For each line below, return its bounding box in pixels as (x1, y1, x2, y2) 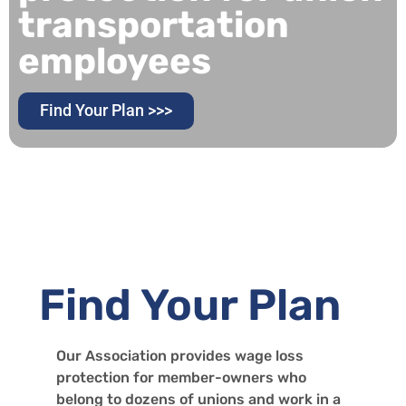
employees (18, 40, 211, 83)
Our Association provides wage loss (56, 347, 304, 365)
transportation (18, 4, 289, 47)
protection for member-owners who (56, 369, 307, 387)
